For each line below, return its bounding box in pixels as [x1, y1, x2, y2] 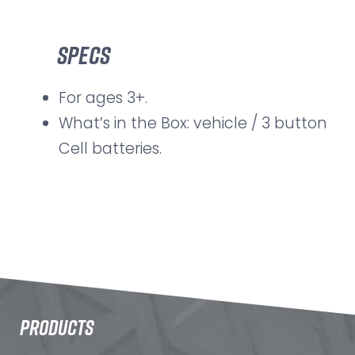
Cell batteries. [59, 138, 162, 160]
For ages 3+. [59, 87, 147, 109]
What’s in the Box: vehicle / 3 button [59, 113, 327, 135]
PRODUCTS [20, 314, 94, 341]
